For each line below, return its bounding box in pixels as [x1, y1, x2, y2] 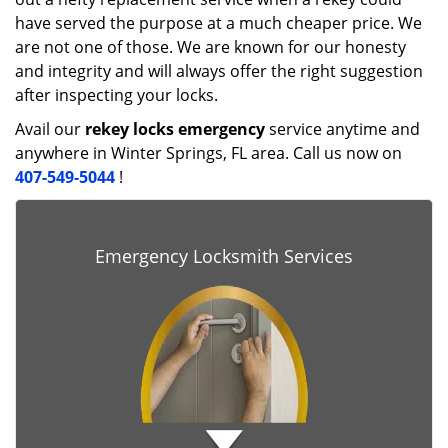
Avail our [15, 118, 85, 140]
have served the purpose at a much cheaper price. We [15, 12, 422, 34]
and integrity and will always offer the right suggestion [15, 60, 423, 82]
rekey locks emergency [85, 118, 265, 140]
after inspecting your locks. [15, 84, 218, 106]
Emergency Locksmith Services [95, 244, 353, 268]
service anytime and [265, 118, 420, 140]
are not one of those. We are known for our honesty [15, 36, 406, 58]
